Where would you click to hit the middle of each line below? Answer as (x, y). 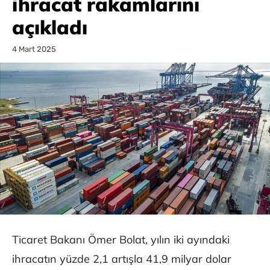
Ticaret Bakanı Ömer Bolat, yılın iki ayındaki (121, 240)
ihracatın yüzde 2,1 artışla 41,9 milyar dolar (122, 259)
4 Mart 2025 (34, 49)
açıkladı (50, 27)
